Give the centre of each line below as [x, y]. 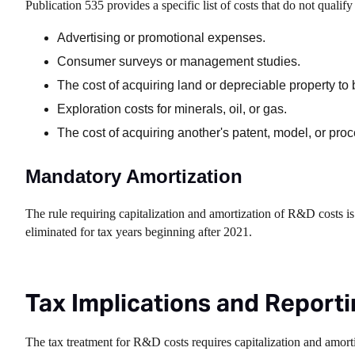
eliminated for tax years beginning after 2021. [139, 232]
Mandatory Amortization [134, 176]
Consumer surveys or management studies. [179, 61]
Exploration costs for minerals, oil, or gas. [172, 109]
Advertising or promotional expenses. [161, 38]
